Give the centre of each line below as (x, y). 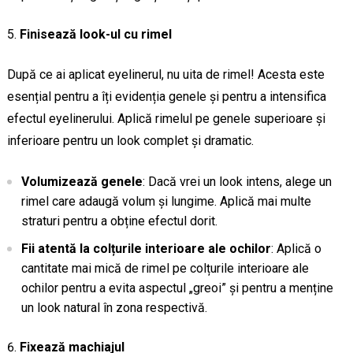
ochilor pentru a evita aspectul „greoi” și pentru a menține (177, 288)
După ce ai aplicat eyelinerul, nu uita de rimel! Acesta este (165, 75)
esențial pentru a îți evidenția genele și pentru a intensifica (166, 97)
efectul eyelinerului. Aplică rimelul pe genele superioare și (166, 119)
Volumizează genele (82, 182)
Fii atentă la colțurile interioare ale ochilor (146, 249)
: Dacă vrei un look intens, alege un (237, 182)
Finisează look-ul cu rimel (95, 35)
